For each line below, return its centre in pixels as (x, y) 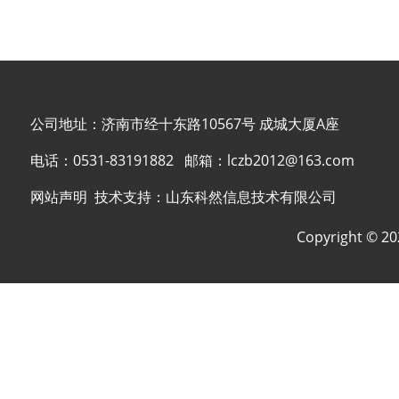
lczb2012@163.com (291, 160)
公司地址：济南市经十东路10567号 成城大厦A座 (185, 124)
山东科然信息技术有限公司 (251, 197)
